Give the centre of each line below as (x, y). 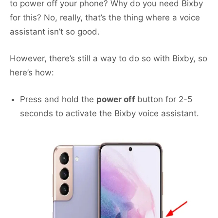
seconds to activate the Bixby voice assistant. (109, 114)
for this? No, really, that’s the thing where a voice (105, 18)
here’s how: (32, 73)
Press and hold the (58, 100)
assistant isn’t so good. (55, 32)
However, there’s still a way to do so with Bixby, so (109, 59)
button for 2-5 (165, 100)
